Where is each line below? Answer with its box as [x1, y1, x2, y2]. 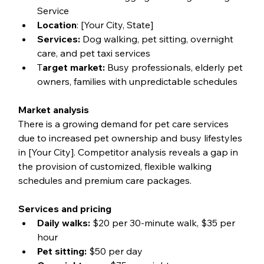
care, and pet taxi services [37, 47, 150, 59]
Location [37, 18, 77, 31]
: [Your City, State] [76, 18, 153, 31]
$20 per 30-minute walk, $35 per [90, 216, 237, 229]
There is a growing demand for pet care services [18, 117, 231, 130]
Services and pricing [18, 202, 111, 214]
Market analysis [18, 103, 89, 115]
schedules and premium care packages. [18, 174, 192, 186]
